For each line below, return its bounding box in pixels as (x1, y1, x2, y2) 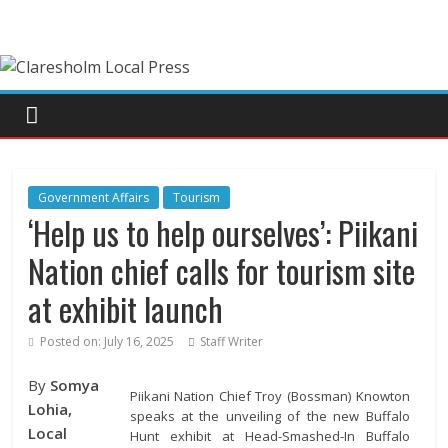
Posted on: (37, 333, 105, 350)
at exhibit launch (28, 285, 224, 332)
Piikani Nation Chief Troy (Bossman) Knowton (129, 386, 410, 405)
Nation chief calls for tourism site (28, 247, 416, 294)
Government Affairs (38, 189, 150, 206)
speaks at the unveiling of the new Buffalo (129, 406, 410, 425)
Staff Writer (200, 333, 264, 350)
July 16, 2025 (104, 333, 175, 350)
